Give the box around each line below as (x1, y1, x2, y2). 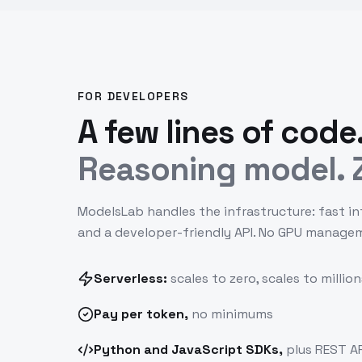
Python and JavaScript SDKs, (94, 341, 283, 358)
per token (121, 305, 184, 322)
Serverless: (94, 270, 167, 287)
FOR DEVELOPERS (78, 89, 189, 103)
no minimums (188, 305, 273, 322)
